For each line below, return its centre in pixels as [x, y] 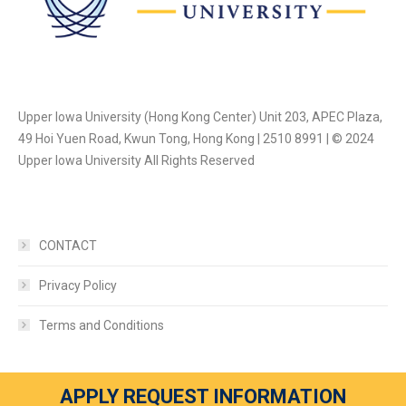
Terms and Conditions [101, 325]
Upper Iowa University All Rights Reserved [136, 160]
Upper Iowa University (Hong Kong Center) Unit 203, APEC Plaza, [200, 116]
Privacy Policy [78, 285]
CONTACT [68, 245]
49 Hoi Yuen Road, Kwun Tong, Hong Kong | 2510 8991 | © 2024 [196, 138]
